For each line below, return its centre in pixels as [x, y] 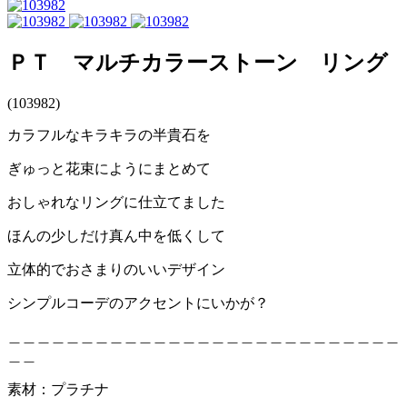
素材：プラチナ [58, 389]
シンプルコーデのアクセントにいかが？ [138, 303]
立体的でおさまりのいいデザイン [116, 269]
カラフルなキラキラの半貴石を [109, 134]
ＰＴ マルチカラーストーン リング [198, 62]
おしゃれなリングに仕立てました [116, 202]
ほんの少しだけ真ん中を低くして [116, 235]
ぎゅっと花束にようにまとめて [109, 168]
